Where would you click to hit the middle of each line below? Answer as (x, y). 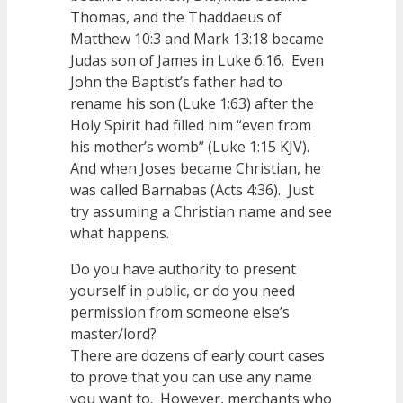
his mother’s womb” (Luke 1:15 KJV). (192, 147)
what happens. (120, 233)
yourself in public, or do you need (183, 291)
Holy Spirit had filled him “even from (191, 125)
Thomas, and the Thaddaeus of (176, 18)
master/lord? (113, 334)
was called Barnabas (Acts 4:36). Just (192, 190)
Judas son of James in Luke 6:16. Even (197, 61)
